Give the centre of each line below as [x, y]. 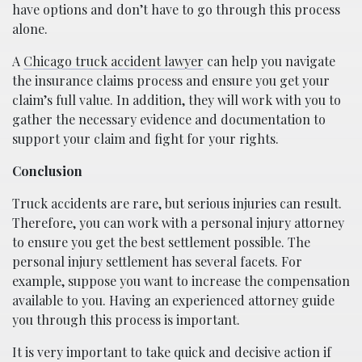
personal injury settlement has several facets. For [157, 261]
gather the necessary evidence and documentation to [169, 119]
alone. [30, 28]
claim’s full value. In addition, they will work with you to [177, 99]
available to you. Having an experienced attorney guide [173, 300]
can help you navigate [269, 61]
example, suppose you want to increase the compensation [181, 280]
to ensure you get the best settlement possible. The [161, 242]
